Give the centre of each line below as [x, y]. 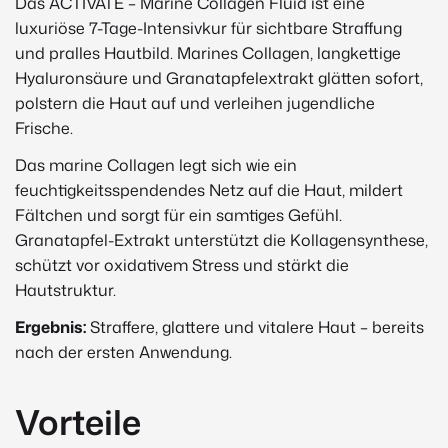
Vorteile [78, 421]
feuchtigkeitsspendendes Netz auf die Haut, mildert [209, 189]
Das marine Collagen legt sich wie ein [156, 164]
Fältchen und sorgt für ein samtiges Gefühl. [178, 214]
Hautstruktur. [65, 289]
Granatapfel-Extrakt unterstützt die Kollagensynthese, [221, 239]
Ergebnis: [50, 326]
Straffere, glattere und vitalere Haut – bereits [255, 326]
